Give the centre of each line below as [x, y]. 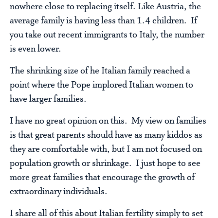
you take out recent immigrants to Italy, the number [107, 35]
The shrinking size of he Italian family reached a [100, 71]
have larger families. [48, 100]
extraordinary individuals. [59, 192]
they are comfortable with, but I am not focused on [106, 150]
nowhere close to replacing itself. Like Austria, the [105, 7]
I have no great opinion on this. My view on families [108, 121]
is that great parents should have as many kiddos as [106, 136]
